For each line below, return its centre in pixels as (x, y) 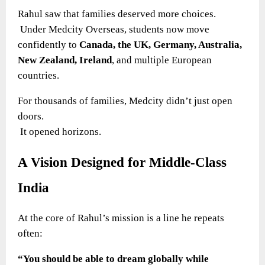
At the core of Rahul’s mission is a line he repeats (121, 218)
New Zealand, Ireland (65, 60)
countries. (38, 75)
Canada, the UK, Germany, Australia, (161, 44)
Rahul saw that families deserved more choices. (117, 14)
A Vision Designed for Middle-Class (122, 162)
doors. (31, 116)
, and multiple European (162, 60)
